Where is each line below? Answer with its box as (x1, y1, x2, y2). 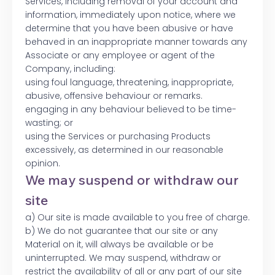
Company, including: (25, 63, 115, 76)
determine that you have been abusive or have (25, 22, 233, 35)
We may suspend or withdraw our (25, 171, 239, 189)
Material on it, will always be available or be (25, 238, 214, 251)
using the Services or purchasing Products (25, 130, 211, 143)
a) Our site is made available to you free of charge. (25, 211, 250, 224)
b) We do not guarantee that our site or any (25, 225, 218, 238)
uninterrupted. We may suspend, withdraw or (25, 252, 221, 265)
